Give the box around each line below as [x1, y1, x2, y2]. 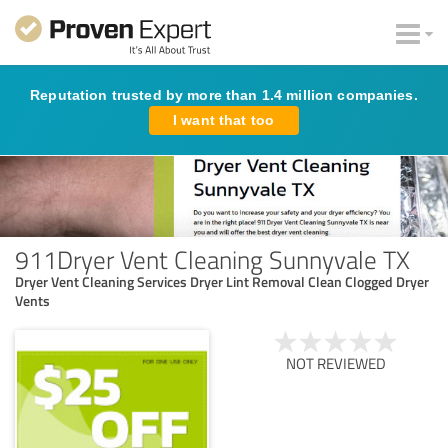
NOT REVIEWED [286, 352, 386, 374]
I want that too [173, 112, 275, 128]
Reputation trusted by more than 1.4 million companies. [30, 87, 418, 103]
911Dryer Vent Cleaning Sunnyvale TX [15, 241, 410, 276]
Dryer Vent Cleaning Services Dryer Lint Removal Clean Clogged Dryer [15, 271, 429, 291]
